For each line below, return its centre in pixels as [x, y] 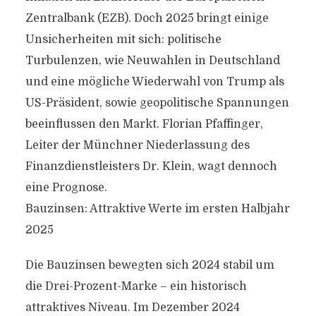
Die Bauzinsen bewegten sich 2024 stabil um [150, 265]
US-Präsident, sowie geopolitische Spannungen [157, 103]
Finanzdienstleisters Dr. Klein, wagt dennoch [151, 166]
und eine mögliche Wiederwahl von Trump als [154, 82]
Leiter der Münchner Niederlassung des [137, 145]
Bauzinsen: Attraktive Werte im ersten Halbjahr [157, 209]
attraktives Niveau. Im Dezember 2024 [132, 308]
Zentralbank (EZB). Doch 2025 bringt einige [147, 18]
